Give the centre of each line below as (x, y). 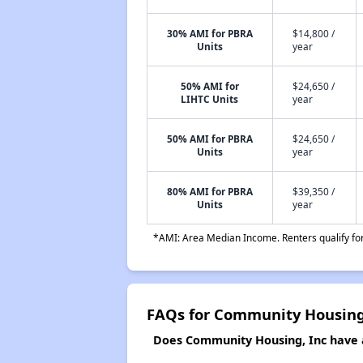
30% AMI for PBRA (209, 33)
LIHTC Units (210, 99)
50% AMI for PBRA (209, 139)
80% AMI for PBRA (209, 191)
